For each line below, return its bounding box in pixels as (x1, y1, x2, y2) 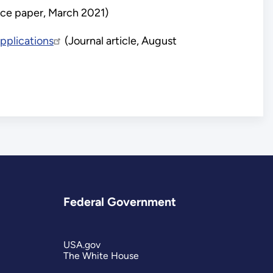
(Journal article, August (62, 34, 177, 48)
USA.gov (63, 238, 101, 250)
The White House (63, 249, 140, 261)
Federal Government (63, 194, 177, 210)
